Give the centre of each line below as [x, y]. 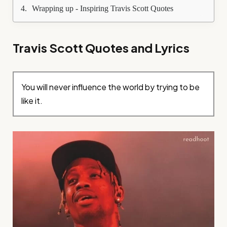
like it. [32, 101]
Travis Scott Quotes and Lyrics [101, 47]
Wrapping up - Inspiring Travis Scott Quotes [103, 9]
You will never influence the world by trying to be [111, 87]
